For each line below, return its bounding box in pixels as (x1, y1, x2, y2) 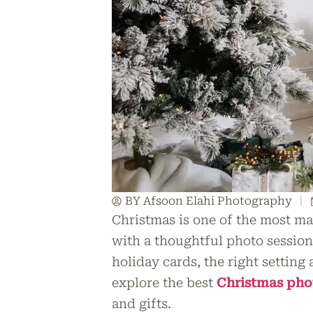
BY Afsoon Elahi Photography (125, 194, 292, 208)
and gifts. (112, 296, 171, 311)
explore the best (112, 275, 217, 290)
